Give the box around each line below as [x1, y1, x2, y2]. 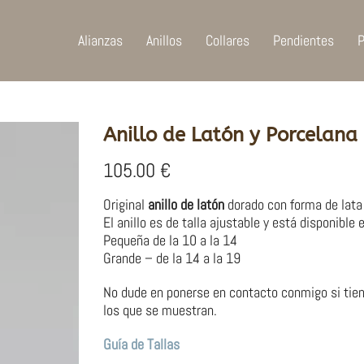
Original [103, 195, 148, 214]
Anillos [146, 31, 182, 50]
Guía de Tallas [103, 335, 180, 354]
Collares [206, 31, 249, 50]
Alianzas [78, 31, 123, 50]
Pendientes [273, 31, 334, 50]
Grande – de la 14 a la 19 [103, 249, 240, 268]
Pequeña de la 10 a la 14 [103, 231, 237, 250]
